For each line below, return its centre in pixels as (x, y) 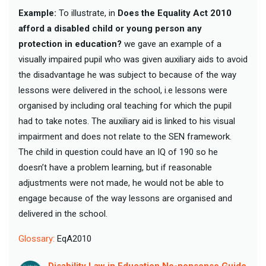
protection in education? (71, 44)
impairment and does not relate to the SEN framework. (125, 136)
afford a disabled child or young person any (110, 28)
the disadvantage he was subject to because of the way (127, 75)
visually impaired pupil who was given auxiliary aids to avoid (133, 59)
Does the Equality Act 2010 (175, 13)
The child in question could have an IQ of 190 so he (118, 152)
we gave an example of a (173, 44)
